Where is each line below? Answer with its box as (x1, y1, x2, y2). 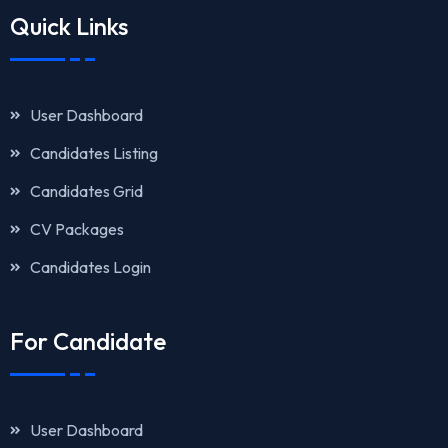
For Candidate (10, 325, 166, 356)
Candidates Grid (30, 180, 143, 201)
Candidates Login (30, 256, 151, 277)
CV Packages (30, 218, 124, 239)
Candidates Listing (30, 142, 158, 163)
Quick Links (10, 10, 128, 41)
